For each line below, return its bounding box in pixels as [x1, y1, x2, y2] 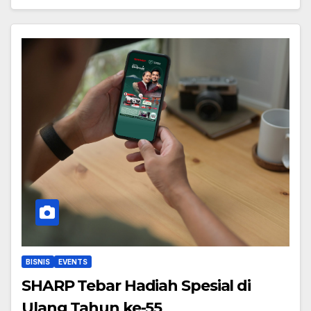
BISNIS [26, 257, 50, 266]
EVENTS [58, 257, 87, 266]
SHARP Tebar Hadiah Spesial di [22, 276, 251, 295]
